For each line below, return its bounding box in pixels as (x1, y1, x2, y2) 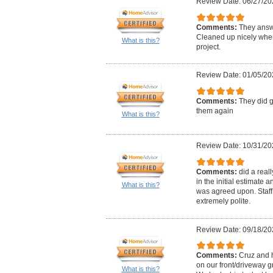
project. (196, 42, 221, 51)
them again (196, 106, 233, 115)
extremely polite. (196, 196, 250, 205)
